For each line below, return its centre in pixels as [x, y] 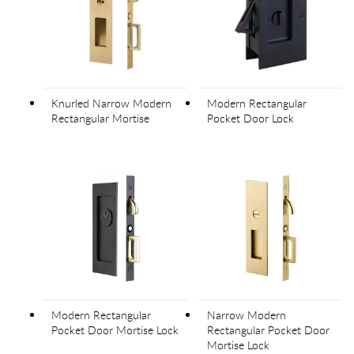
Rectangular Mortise [100, 118]
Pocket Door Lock [250, 118]
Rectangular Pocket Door [268, 330]
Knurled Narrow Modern [111, 103]
